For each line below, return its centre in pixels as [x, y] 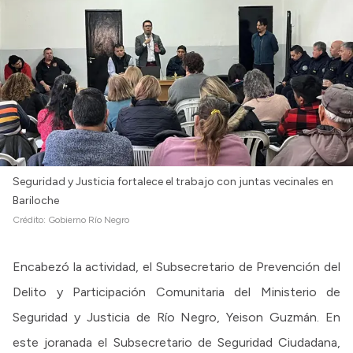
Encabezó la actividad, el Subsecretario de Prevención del [176, 266]
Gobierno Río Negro [89, 219]
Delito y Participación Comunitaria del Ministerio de [176, 292]
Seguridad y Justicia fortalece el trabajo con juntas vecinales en [173, 181]
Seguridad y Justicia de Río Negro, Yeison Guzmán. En [176, 317]
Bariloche [36, 200]
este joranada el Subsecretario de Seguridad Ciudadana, [176, 342]
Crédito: [30, 219]
